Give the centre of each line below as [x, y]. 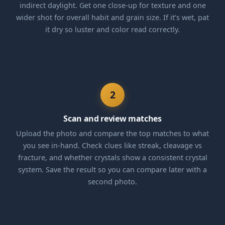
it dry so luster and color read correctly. [113, 29]
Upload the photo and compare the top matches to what [113, 133]
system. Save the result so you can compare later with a [113, 169]
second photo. [113, 181]
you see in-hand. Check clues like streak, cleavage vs [113, 145]
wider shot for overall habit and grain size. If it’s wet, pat [113, 17]
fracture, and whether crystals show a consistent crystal [113, 157]
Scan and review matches [113, 118]
